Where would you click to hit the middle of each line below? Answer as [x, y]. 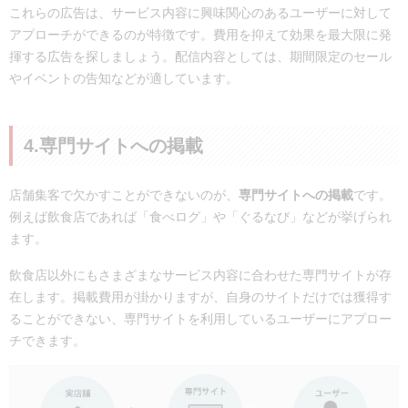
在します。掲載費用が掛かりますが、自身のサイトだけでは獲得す [200, 296]
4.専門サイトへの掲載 [113, 146]
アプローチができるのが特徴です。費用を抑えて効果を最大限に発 [200, 35]
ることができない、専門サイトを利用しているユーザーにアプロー [200, 318]
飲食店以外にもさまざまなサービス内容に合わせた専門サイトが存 [200, 275]
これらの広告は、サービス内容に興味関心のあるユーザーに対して [200, 13]
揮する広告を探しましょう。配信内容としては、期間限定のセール [200, 57]
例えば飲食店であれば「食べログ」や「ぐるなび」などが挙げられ [200, 217]
